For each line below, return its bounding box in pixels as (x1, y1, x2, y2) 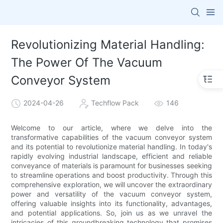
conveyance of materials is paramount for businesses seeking (11, 161, 212, 170)
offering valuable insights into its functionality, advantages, (11, 199, 212, 208)
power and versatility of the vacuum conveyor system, (11, 189, 212, 198)
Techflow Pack (91, 98, 139, 107)
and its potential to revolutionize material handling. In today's (11, 142, 212, 151)
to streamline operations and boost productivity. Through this (11, 170, 212, 179)
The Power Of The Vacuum (11, 55, 163, 70)
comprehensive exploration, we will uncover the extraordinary (11, 180, 212, 189)
